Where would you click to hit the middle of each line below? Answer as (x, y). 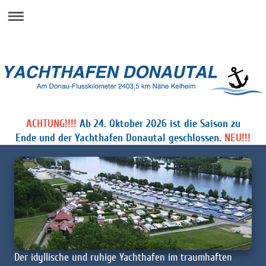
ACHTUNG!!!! (53, 124)
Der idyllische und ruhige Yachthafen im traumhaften (123, 257)
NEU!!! (237, 138)
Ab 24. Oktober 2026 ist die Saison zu (160, 124)
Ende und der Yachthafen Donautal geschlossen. (118, 138)
